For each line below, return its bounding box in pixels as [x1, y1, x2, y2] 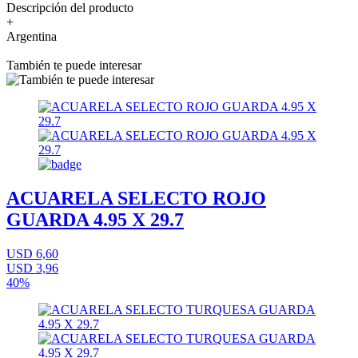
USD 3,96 [6, 261, 58, 276]
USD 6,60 [6, 247, 58, 261]
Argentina [6, 30, 57, 44]
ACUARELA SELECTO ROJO [6, 188, 266, 209]
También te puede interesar [6, 58, 141, 73]
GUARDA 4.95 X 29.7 [6, 209, 184, 231]
